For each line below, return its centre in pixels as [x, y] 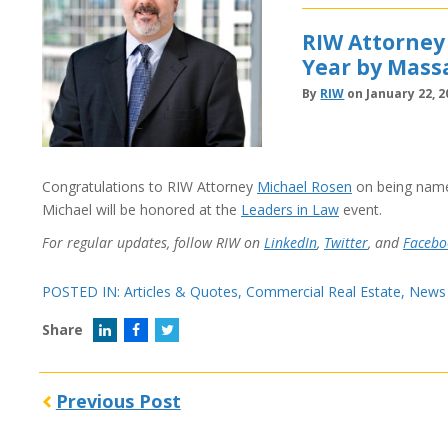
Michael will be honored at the [141, 210]
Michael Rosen [304, 187]
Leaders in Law [290, 210]
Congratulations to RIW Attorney [149, 187]
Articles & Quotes [181, 292]
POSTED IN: [83, 292]
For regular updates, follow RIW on [153, 242]
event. [360, 210]
